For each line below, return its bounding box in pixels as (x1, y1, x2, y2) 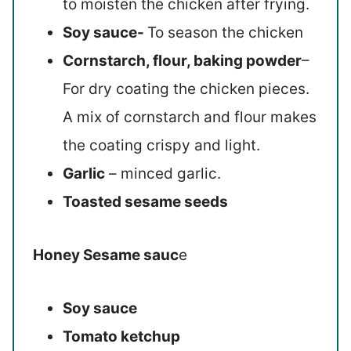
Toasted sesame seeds (63, 192, 229, 211)
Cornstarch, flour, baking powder (63, 51, 302, 70)
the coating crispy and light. (63, 136, 261, 154)
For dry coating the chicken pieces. (63, 79, 310, 98)
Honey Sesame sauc (33, 245, 179, 264)
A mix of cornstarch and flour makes (63, 107, 317, 126)
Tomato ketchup (63, 327, 181, 346)
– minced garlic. (105, 164, 222, 183)
